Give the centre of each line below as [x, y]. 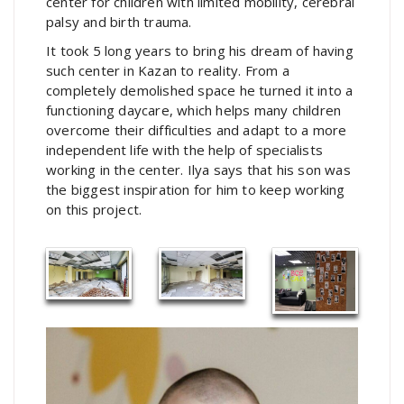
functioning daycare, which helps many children [194, 110]
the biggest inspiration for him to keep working [196, 189]
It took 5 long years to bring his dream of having [200, 50]
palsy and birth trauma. [121, 21]
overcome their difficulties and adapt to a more [197, 129]
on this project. [98, 209]
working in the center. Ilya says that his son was [198, 169]
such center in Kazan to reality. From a [168, 70]
